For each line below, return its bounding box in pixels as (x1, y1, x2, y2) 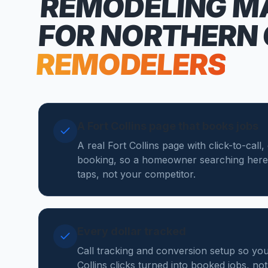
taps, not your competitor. (77, 168, 196, 180)
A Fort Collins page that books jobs (77, 120, 258, 132)
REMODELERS (35, 47, 227, 82)
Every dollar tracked (77, 225, 186, 237)
